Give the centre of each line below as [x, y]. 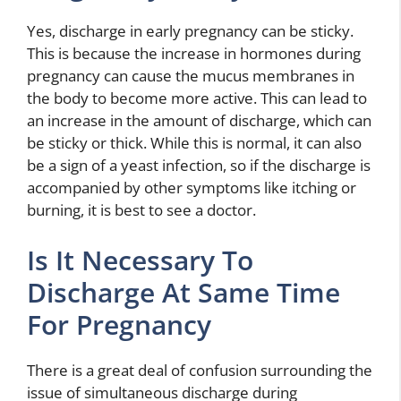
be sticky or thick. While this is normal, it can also [194, 143]
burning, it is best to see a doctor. [141, 210]
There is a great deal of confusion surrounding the [200, 370]
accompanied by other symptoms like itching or [192, 188]
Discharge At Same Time [183, 292]
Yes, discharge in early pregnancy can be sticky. [190, 31]
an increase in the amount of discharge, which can [199, 120]
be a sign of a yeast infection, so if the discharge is [199, 165]
